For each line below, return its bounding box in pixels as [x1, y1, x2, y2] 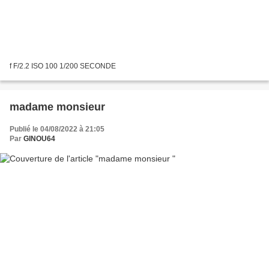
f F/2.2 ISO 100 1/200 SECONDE [10, 62, 116, 71]
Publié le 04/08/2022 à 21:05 [10, 125, 104, 134]
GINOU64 [23, 134, 55, 144]
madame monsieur [10, 101, 105, 113]
